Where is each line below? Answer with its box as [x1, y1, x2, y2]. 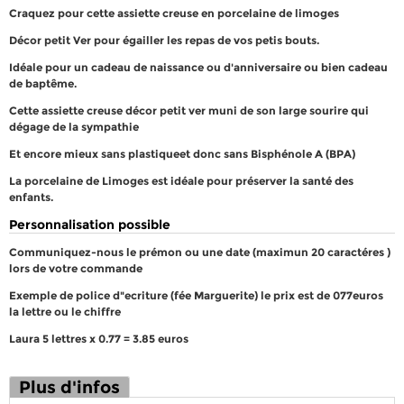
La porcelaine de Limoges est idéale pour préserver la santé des [9, 174, 353, 188]
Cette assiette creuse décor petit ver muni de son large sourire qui [9, 104, 369, 118]
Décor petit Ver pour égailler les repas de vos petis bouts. [9, 33, 319, 48]
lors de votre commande [9, 262, 142, 276]
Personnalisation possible [9, 216, 170, 234]
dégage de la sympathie [9, 120, 139, 134]
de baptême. [9, 77, 77, 91]
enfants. [9, 190, 53, 205]
